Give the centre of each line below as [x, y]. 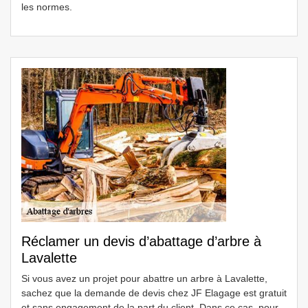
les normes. [47, 7]
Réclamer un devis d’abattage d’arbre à [141, 241]
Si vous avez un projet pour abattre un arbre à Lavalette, [144, 278]
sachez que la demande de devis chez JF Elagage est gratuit [154, 293]
